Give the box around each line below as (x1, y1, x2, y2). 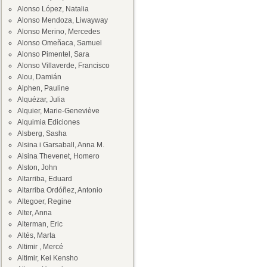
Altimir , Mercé (17, 243, 63, 251)
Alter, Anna (17, 209, 52, 217)
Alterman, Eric (17, 220, 63, 228)
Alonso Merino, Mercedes (17, 27, 100, 36)
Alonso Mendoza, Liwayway (17, 16, 108, 24)
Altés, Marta (17, 231, 55, 240)
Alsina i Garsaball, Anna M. (17, 141, 104, 149)
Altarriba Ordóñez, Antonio (17, 186, 103, 194)
